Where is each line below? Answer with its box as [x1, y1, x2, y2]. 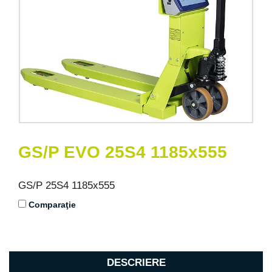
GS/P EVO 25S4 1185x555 [18, 143, 227, 162]
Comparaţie [29, 200, 76, 210]
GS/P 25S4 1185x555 [18, 180, 115, 192]
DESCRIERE [106, 257, 166, 269]
